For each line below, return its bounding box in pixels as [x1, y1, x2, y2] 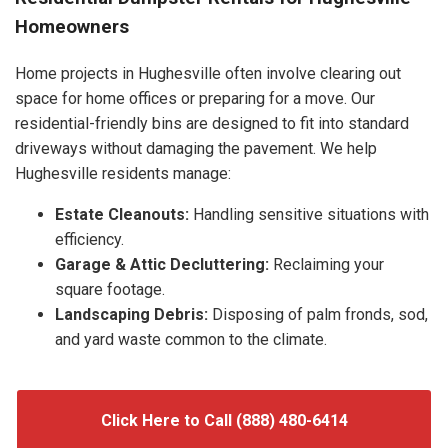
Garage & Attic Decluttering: [55, 254, 269, 274]
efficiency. [55, 229, 124, 249]
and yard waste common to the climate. [55, 329, 327, 349]
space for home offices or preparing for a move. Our [15, 88, 375, 108]
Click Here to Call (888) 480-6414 [100, 410, 348, 430]
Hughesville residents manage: [15, 163, 231, 183]
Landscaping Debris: [55, 304, 208, 324]
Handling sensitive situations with [189, 204, 429, 224]
